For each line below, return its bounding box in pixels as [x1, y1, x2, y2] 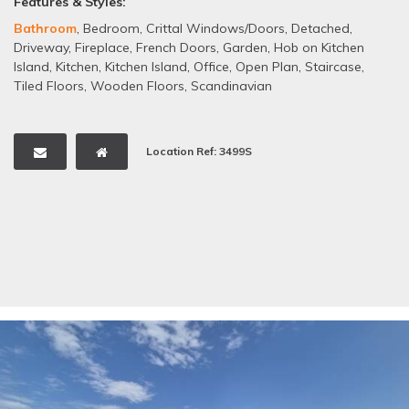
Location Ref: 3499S [146, 143, 252, 158]
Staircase [305, 58, 362, 75]
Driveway [14, 38, 68, 56]
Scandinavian [191, 77, 272, 94]
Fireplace [75, 38, 130, 56]
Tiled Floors [14, 77, 84, 94]
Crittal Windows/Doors [146, 19, 285, 37]
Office [194, 58, 229, 75]
